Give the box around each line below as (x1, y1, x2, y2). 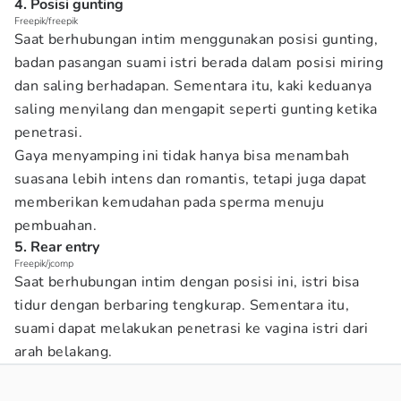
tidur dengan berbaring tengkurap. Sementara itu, (14, 295, 350, 315)
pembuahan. (14, 216, 98, 235)
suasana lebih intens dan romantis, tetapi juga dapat (14, 169, 367, 189)
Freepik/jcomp (14, 257, 73, 270)
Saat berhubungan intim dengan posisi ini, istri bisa (14, 272, 360, 292)
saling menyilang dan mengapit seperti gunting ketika (14, 99, 378, 119)
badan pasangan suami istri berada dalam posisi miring (14, 53, 384, 73)
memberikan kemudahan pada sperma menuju (14, 192, 325, 212)
